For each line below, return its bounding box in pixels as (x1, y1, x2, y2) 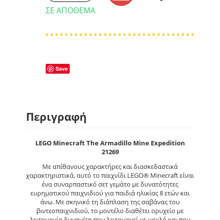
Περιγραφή (26, 109, 86, 124)
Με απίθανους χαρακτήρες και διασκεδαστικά (42, 162, 178, 171)
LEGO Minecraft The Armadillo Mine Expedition (35, 138, 185, 147)
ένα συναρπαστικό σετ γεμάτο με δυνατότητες (42, 180, 178, 189)
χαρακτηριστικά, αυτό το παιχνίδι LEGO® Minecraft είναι (26, 171, 194, 180)
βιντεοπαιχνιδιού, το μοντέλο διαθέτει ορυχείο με (36, 206, 184, 215)
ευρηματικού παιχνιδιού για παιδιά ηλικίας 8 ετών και (30, 189, 190, 197)
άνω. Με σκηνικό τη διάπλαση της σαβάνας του (40, 197, 180, 206)
